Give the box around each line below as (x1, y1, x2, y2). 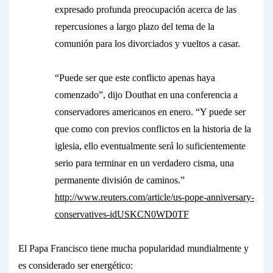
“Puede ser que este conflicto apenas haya (55, 73, 215, 83)
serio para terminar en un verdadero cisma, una (55, 158, 234, 168)
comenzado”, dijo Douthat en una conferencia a (55, 90, 238, 100)
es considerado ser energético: (18, 260, 133, 271)
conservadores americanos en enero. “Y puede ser (55, 107, 246, 117)
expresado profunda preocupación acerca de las (55, 4, 236, 15)
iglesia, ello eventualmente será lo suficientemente (55, 141, 246, 151)
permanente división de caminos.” (55, 175, 185, 185)
